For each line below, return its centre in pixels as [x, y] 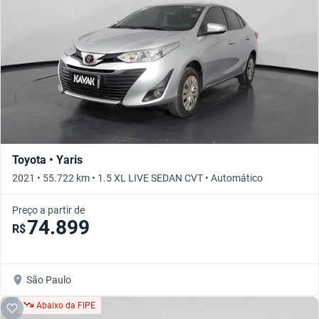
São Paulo [49, 279]
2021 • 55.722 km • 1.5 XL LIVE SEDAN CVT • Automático [137, 178]
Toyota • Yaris [47, 159]
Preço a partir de [48, 210]
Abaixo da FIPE [66, 305]
